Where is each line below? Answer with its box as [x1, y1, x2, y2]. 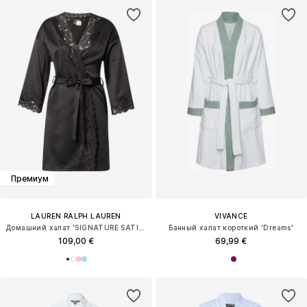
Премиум [11, 173, 49, 184]
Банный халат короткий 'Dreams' [169, 223, 294, 232]
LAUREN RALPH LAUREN [30, 212, 121, 221]
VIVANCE [214, 212, 248, 221]
